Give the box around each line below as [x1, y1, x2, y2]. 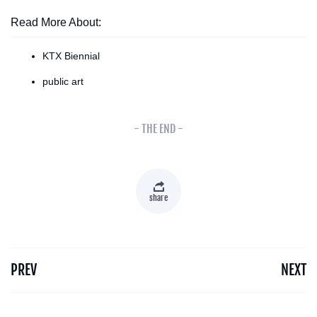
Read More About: [11, 16, 101, 28]
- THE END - [134, 121, 183, 136]
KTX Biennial [42, 50, 100, 62]
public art [42, 75, 83, 87]
